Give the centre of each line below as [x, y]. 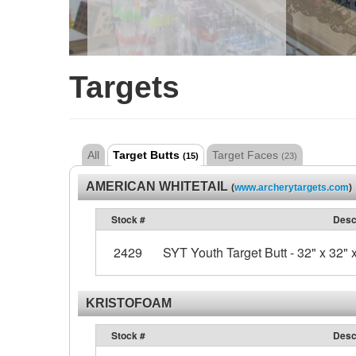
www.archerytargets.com [292, 188]
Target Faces [247, 155]
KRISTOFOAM [129, 303]
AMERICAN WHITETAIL [159, 186]
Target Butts [148, 155]
